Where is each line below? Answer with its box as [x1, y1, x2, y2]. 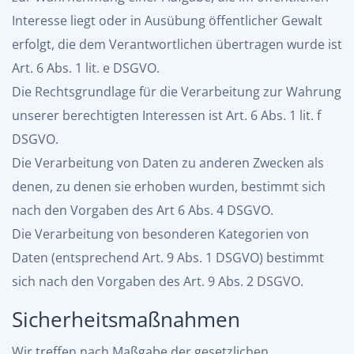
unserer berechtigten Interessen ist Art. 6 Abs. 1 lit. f [12, 107, 321, 124]
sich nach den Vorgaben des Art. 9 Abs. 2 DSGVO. [12, 273, 303, 290]
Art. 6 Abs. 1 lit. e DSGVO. [12, 59, 160, 77]
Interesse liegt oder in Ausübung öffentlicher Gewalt [12, 12, 322, 29]
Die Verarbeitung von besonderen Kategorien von [12, 225, 309, 243]
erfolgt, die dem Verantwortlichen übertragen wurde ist [12, 36, 342, 53]
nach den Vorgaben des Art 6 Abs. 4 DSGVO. [12, 201, 273, 219]
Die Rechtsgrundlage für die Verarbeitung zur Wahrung [12, 83, 341, 100]
